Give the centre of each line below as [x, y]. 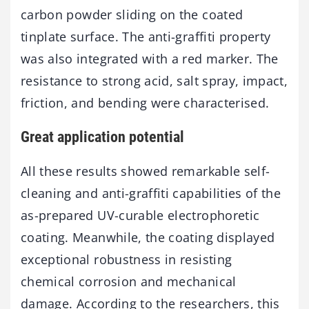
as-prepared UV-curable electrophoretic [140, 216]
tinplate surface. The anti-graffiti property [146, 36]
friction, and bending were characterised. [145, 102]
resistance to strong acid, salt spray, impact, [154, 80]
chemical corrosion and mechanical [129, 282]
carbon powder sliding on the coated [132, 14]
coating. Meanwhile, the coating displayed [148, 238]
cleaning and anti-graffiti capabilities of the [151, 193]
